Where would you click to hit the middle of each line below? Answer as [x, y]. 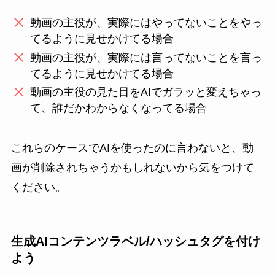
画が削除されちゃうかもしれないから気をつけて [132, 168]
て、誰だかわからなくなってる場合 [119, 108]
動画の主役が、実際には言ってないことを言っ [146, 57]
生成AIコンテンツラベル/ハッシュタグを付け [135, 242]
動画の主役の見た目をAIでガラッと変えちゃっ [146, 92]
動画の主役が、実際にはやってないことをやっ [146, 23]
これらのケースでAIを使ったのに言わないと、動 [132, 148]
